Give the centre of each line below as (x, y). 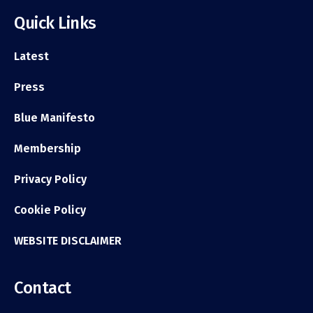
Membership (48, 148)
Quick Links (55, 23)
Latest (31, 56)
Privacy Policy (50, 179)
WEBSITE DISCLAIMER (68, 240)
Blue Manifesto (54, 117)
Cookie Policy (50, 210)
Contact (43, 287)
